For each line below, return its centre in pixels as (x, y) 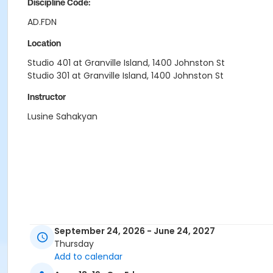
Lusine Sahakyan (62, 116)
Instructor (47, 97)
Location (44, 43)
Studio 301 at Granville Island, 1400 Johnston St (126, 76)
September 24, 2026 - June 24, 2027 (135, 231)
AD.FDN (42, 22)
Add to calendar (88, 257)
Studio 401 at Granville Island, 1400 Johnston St (126, 63)
